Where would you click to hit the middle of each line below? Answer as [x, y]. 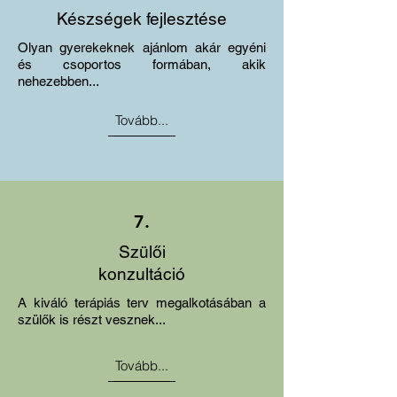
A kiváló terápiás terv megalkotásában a [142, 303]
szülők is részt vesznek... [92, 319]
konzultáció [142, 274]
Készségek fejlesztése [142, 19]
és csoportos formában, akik [142, 64]
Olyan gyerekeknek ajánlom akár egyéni [142, 47]
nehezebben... [58, 81]
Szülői [142, 252]
